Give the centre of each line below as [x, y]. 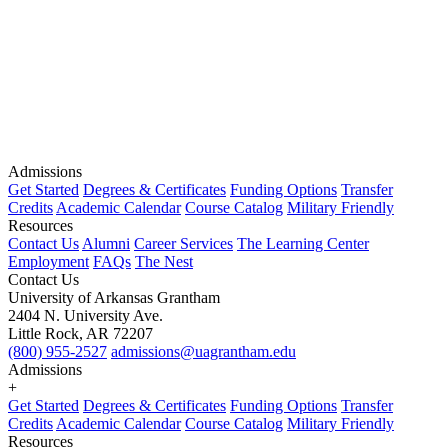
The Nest [164, 261]
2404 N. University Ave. [85, 315]
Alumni [106, 243]
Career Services [183, 243]
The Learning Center [303, 243]
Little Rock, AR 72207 [80, 333]
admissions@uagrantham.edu [203, 351]
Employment [48, 261]
